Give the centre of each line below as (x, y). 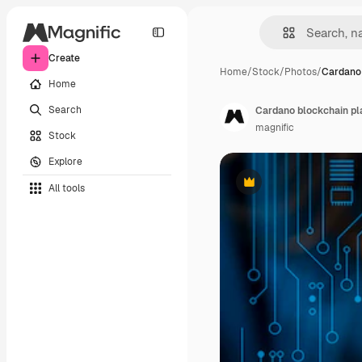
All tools (67, 188)
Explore (65, 161)
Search (65, 109)
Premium (269, 188)
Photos (301, 72)
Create (64, 58)
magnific (275, 128)
